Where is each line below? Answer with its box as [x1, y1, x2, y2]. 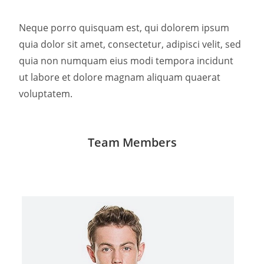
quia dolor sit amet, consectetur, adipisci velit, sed [19, 38, 242, 51]
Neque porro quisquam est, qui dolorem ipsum [19, 21, 230, 34]
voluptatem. [19, 87, 73, 100]
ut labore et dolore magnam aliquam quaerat [19, 71, 221, 84]
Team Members [87, 134, 177, 150]
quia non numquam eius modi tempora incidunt [19, 54, 234, 67]
